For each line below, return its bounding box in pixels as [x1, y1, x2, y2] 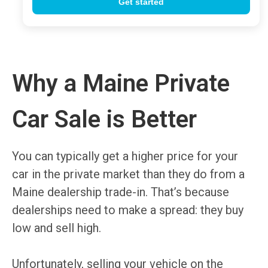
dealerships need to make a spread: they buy [12, 202, 243, 217]
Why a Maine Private [12, 69, 230, 98]
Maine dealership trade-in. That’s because [12, 184, 229, 199]
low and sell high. [12, 220, 101, 235]
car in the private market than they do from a [12, 166, 245, 181]
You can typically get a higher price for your [12, 148, 238, 163]
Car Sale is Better [12, 105, 197, 133]
